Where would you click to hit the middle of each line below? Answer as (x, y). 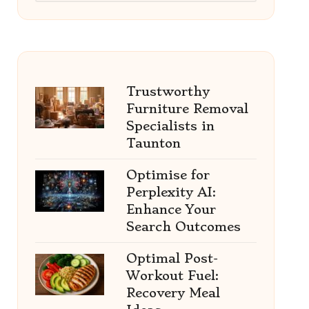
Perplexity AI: (171, 192)
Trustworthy (168, 91)
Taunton (153, 143)
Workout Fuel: (172, 276)
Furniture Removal (187, 109)
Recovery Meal (173, 293)
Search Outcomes (183, 227)
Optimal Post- (172, 258)
